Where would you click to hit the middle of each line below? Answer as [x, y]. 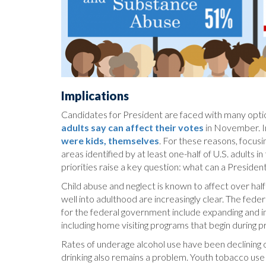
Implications [95, 96]
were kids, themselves [110, 141]
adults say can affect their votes [132, 128]
